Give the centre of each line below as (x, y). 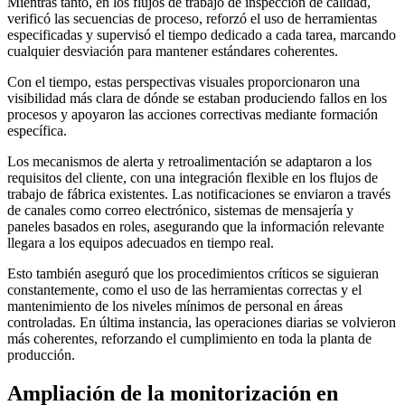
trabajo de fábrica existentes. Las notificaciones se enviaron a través (199, 194)
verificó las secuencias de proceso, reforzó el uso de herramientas (192, 19)
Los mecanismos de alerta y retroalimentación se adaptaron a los (189, 162)
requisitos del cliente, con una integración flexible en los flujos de (193, 178)
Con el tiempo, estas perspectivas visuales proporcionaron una (184, 82)
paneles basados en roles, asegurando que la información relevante (196, 227)
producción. (41, 355)
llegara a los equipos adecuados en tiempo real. (141, 243)
